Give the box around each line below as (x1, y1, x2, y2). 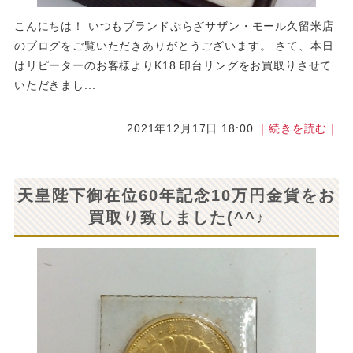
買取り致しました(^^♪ (87, 209, 266, 227)
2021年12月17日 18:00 (127, 122, 258, 136)
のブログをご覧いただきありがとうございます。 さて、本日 (13, 39, 334, 53)
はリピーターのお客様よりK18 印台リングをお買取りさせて (13, 59, 333, 72)
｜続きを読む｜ (257, 122, 340, 136)
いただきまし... (13, 79, 96, 92)
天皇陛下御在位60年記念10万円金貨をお (17, 187, 336, 205)
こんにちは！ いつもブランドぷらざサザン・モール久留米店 (13, 20, 334, 33)
